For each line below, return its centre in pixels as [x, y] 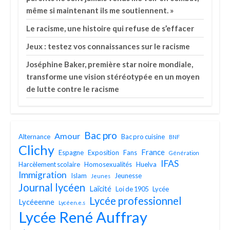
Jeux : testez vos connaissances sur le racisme [108, 46]
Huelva [147, 165]
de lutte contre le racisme [73, 89]
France [153, 152]
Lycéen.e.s [72, 203]
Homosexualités [108, 165]
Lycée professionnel [136, 201]
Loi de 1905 [132, 189]
